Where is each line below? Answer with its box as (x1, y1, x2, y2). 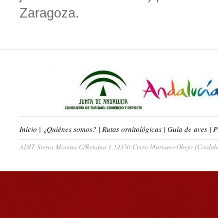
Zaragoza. (19, 6, 79, 20)
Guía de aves (167, 124, 207, 134)
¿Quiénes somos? (43, 124, 96, 134)
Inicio (19, 124, 37, 134)
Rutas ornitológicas (102, 124, 162, 134)
